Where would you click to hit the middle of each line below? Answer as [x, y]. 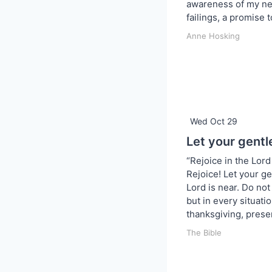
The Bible [204, 232]
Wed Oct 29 [214, 121]
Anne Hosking [213, 36]
